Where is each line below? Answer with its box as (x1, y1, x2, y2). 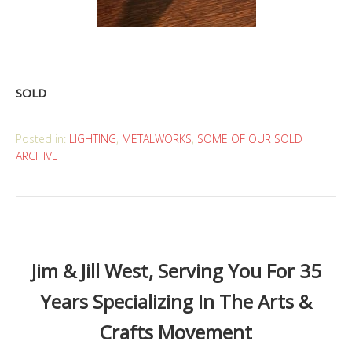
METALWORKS (122, 130, 192, 146)
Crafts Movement (100, 318, 252, 345)
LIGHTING (69, 130, 116, 146)
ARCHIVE (16, 148, 58, 163)
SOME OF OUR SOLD (197, 130, 302, 146)
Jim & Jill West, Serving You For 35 (31, 257, 321, 284)
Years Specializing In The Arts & (40, 288, 312, 314)
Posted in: (16, 130, 69, 146)
